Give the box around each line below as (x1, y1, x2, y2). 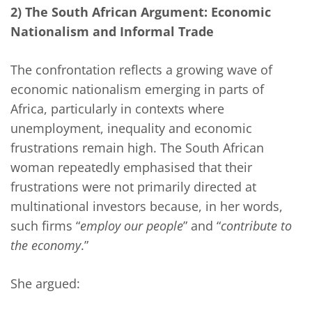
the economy (10, 237, 81, 254)
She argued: (10, 275, 80, 292)
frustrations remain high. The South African (10, 139, 264, 157)
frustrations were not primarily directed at (10, 178, 256, 196)
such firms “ (10, 217, 80, 235)
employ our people (80, 217, 183, 235)
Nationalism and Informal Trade (10, 23, 214, 40)
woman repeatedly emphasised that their (10, 159, 252, 176)
